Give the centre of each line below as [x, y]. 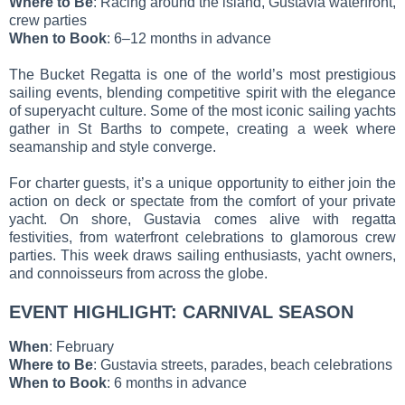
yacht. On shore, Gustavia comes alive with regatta [202, 219]
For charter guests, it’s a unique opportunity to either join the [202, 183]
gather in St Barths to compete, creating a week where [202, 128]
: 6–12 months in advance [189, 38]
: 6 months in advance [177, 382]
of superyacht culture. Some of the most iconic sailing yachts [202, 110]
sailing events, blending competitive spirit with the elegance [202, 92]
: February [81, 346]
